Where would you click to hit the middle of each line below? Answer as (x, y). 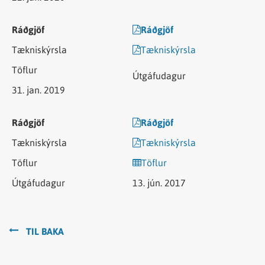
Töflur (154, 163)
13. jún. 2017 (159, 183)
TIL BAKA (45, 232)
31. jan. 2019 (38, 90)
